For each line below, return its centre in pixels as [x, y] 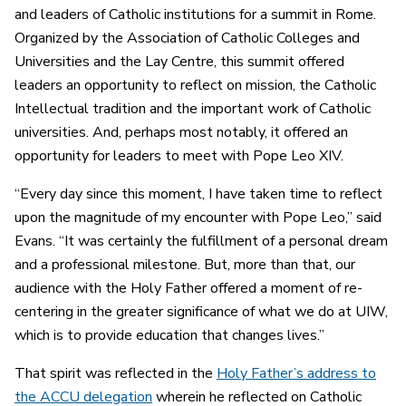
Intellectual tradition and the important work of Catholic [193, 109]
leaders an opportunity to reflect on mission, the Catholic [195, 86]
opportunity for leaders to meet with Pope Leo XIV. [179, 156]
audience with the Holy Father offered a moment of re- [188, 289]
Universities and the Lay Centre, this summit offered [179, 62]
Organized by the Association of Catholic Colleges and [187, 39]
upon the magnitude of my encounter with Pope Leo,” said [198, 218]
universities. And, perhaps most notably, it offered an [181, 133]
